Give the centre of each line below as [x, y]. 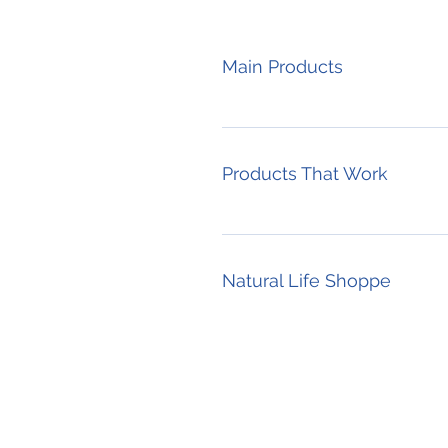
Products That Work [305, 173]
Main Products [282, 66]
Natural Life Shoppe [306, 280]
